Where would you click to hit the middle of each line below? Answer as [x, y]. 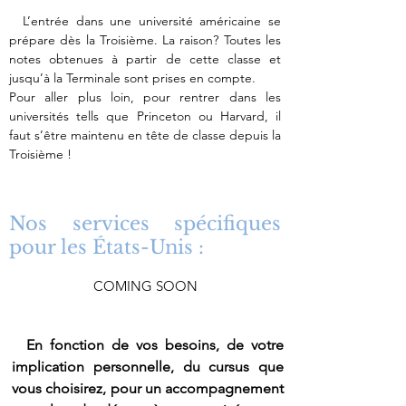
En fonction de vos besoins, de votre [148, 345]
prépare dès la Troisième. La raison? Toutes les [145, 40]
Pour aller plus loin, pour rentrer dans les [145, 97]
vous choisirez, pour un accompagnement [148, 388]
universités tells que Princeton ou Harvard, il [145, 116]
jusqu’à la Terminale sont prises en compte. [132, 78]
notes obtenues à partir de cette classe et [145, 59]
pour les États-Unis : [106, 247]
